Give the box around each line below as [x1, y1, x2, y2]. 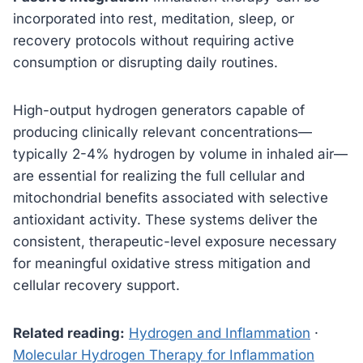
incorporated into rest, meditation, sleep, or [13, 10, 294, 27]
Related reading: [13, 324, 125, 341]
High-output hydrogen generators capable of [13, 101, 305, 118]
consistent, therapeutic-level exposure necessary [13, 233, 337, 250]
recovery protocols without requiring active [13, 32, 294, 49]
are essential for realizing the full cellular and [13, 167, 305, 184]
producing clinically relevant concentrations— [13, 123, 312, 140]
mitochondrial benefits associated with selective [13, 189, 328, 206]
